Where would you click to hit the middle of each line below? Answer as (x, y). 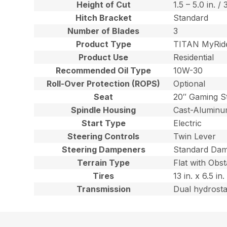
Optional (190, 83)
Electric (188, 123)
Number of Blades (104, 31)
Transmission (103, 189)
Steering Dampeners (103, 149)
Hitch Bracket (103, 17)
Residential (194, 57)
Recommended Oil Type (104, 70)
